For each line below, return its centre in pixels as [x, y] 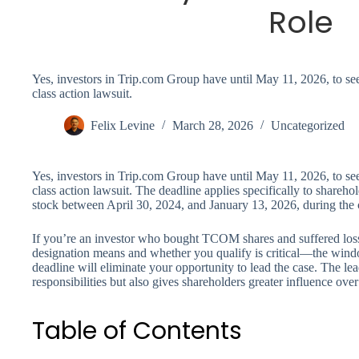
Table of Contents [137, 331]
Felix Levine [123, 126]
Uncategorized [308, 126]
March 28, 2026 [213, 126]
